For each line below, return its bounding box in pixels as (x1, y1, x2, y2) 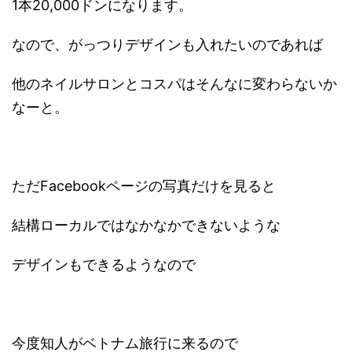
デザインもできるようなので (12, 255, 196, 273)
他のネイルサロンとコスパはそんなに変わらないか (12, 75, 337, 92)
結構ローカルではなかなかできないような (12, 216, 280, 233)
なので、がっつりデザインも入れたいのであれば (12, 35, 323, 53)
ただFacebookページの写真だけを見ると (12, 177, 276, 194)
